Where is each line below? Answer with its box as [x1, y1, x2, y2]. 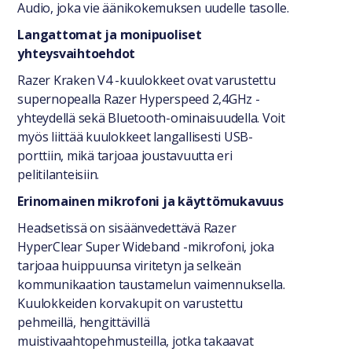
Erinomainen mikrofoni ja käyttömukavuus [17, 192, 284, 210]
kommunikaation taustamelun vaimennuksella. [17, 276, 285, 293]
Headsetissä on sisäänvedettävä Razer [17, 219, 236, 236]
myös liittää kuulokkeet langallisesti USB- [17, 128, 253, 145]
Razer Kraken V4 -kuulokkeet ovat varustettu [17, 71, 276, 89]
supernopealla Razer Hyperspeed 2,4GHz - [17, 90, 260, 108]
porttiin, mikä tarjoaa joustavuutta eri [17, 147, 233, 164]
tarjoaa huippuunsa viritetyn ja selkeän [17, 257, 241, 274]
